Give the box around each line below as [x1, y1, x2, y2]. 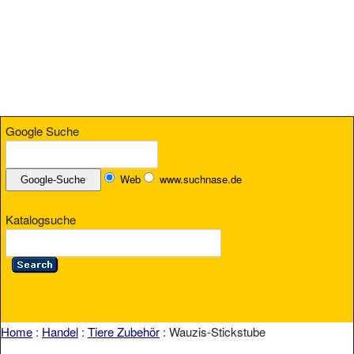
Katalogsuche [6, 211, 76, 228]
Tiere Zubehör [88, 322, 160, 340]
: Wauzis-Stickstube [160, 322, 265, 340]
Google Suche [6, 122, 79, 139]
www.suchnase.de [159, 171, 242, 186]
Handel [42, 322, 78, 340]
